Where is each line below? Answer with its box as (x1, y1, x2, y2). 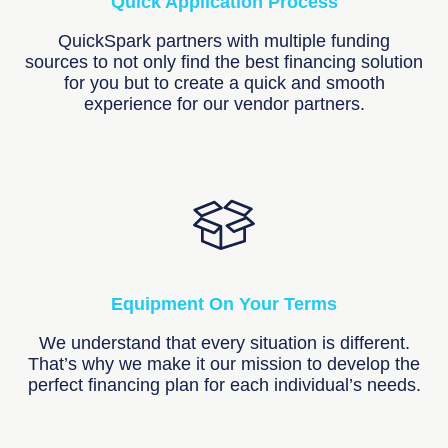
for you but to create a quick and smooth (63, 73, 385, 94)
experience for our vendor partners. (83, 94, 365, 115)
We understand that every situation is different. (38, 332, 410, 353)
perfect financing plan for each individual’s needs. (27, 374, 421, 395)
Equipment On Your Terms (111, 293, 337, 314)
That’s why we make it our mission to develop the (28, 353, 420, 374)
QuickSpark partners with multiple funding (58, 31, 390, 52)
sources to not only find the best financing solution (25, 52, 423, 73)
